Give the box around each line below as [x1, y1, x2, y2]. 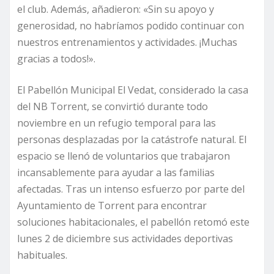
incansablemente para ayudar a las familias [17, 165, 215, 179]
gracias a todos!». [17, 51, 95, 65]
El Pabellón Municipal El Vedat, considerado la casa [17, 83, 248, 97]
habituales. [17, 248, 67, 262]
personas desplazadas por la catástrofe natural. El [17, 132, 246, 146]
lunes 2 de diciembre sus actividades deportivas [17, 231, 233, 245]
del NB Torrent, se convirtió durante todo [17, 99, 208, 113]
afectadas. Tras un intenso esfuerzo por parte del [17, 182, 245, 196]
